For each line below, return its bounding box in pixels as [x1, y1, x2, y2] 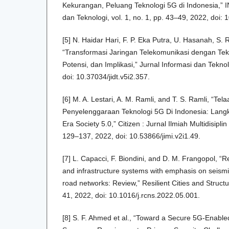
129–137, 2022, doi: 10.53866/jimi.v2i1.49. [62, 132, 200, 141]
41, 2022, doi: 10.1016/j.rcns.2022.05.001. [62, 191, 200, 200]
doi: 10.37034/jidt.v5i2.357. [62, 73, 150, 81]
